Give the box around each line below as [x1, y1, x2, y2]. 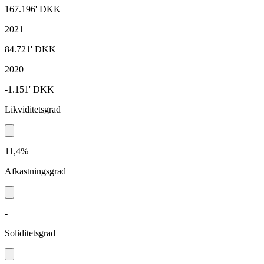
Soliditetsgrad [5, 227, 55, 238]
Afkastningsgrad [5, 166, 66, 176]
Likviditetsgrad [5, 104, 61, 114]
